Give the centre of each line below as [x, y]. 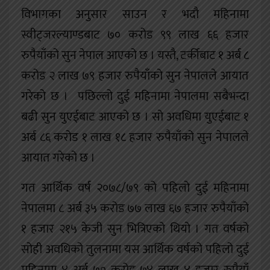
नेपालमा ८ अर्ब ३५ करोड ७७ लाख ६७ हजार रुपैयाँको [135, 209]
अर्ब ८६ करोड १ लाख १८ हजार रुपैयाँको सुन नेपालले [135, 138]
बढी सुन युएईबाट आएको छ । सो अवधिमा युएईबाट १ [135, 117]
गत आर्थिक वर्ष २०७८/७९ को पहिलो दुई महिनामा [135, 188]
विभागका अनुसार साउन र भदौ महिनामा [135, 15]
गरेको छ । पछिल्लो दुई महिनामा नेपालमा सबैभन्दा [135, 97]
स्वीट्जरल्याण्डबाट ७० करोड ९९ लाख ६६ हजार [135, 35]
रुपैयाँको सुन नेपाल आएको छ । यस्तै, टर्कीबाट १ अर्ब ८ [135, 56]
